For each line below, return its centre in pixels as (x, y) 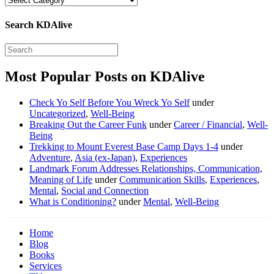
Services (46, 265)
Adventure (50, 157)
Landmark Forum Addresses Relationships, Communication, (146, 168)
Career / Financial (208, 124)
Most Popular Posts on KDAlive (105, 76)
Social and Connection (105, 190)
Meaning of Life (61, 179)
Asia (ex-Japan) (105, 157)
